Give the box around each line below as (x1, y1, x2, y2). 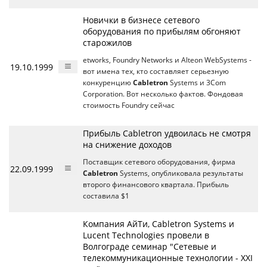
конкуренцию (83, 78, 133, 87)
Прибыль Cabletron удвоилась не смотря (83, 128, 251, 139)
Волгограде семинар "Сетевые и (83, 241, 216, 252)
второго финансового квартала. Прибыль (83, 180, 229, 189)
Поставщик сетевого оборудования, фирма (83, 157, 235, 166)
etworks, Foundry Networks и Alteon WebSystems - (83, 55, 252, 64)
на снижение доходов (83, 139, 172, 150)
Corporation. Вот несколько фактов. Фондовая (83, 89, 243, 98)
